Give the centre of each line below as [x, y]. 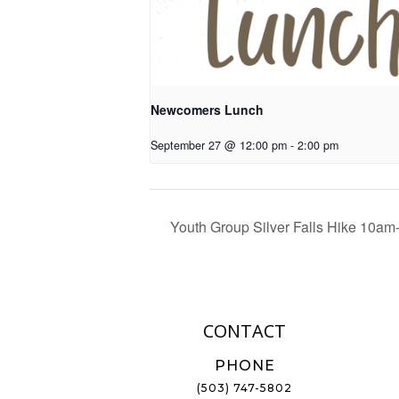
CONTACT [245, 331]
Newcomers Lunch [207, 110]
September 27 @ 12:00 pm [219, 146]
